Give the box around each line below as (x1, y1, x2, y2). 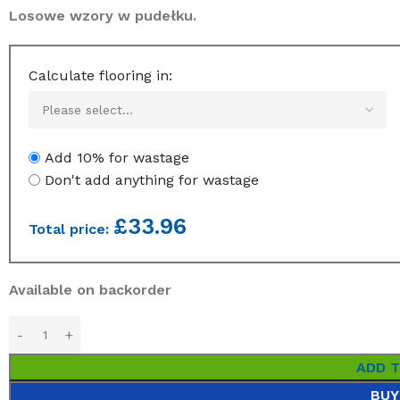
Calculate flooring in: (29, 67, 172, 84)
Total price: (29, 221, 113, 237)
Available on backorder (9, 281, 171, 298)
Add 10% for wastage (45, 149, 189, 166)
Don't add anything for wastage (45, 171, 259, 188)
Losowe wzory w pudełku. (9, 7, 196, 24)
